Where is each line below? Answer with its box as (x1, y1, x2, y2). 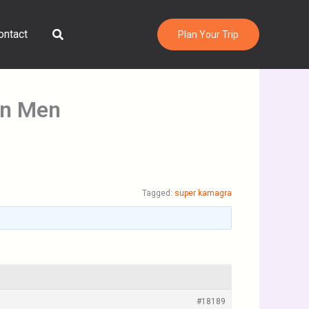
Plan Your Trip (178, 29, 239, 40)
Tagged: (142, 188, 175, 198)
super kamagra (175, 188, 232, 198)
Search (51, 25, 90, 40)
